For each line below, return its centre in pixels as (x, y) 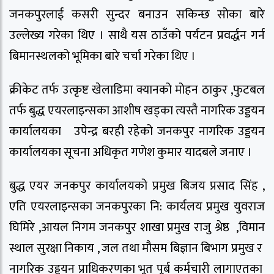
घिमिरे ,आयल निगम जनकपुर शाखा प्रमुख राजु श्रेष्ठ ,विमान (137, 227)
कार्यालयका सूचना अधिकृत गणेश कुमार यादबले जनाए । (131, 153)
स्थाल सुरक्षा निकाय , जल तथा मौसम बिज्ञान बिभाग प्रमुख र (137, 248)
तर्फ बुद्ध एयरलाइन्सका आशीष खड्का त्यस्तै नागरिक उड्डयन (137, 111)
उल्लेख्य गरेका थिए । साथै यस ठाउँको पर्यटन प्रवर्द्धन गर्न (137, 36)
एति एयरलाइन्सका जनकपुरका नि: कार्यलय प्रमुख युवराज (137, 206)
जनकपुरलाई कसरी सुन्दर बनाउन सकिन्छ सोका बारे (137, 15)
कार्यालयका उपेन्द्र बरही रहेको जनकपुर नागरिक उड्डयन (137, 132)
